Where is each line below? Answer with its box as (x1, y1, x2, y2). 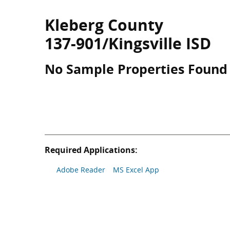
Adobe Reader (56, 165, 105, 175)
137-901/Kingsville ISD (45, 33, 211, 54)
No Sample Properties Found (45, 60, 227, 78)
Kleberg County (45, 14, 163, 35)
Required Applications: (45, 144, 138, 156)
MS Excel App (113, 165, 159, 175)
